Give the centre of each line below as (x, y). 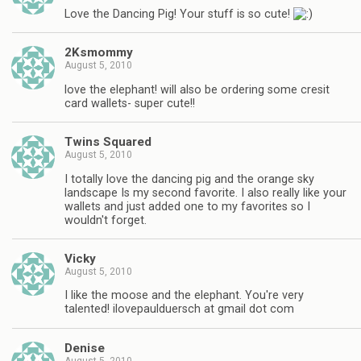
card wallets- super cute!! (130, 103)
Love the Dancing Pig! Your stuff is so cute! (179, 15)
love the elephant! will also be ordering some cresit (197, 89)
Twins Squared (108, 142)
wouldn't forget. (106, 220)
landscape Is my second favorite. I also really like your (205, 193)
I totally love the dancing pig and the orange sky (189, 179)
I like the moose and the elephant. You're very (184, 296)
